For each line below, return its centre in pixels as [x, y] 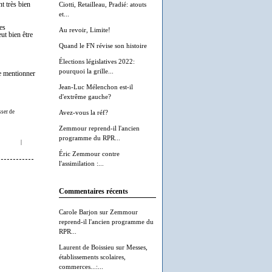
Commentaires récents [93, 192]
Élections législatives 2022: [97, 61]
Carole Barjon [78, 212]
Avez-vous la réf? [83, 112]
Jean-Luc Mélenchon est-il [96, 87]
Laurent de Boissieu [87, 247]
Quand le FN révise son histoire [103, 46]
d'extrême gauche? [85, 97]
